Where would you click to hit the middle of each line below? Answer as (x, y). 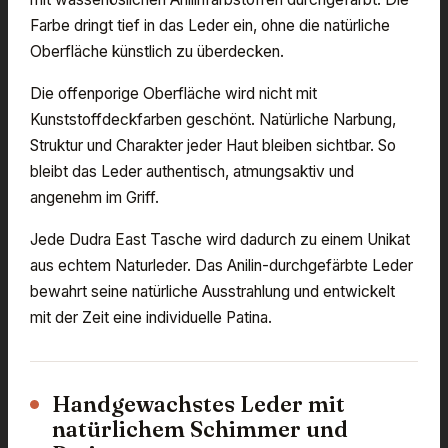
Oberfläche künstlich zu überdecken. (157, 52)
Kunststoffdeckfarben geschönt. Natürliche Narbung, (213, 120)
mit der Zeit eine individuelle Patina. (151, 318)
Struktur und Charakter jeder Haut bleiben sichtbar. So (213, 146)
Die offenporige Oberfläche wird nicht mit (173, 94)
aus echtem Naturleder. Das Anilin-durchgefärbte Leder (221, 266)
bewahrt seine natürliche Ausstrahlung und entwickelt (212, 292)
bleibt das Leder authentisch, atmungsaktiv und (192, 172)
